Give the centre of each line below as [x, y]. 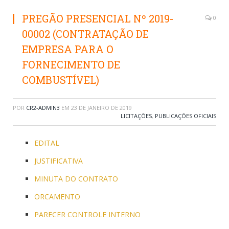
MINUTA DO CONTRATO [76, 179]
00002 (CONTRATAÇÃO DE [85, 34]
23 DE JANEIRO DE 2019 [101, 108]
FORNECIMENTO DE [71, 64]
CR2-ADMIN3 [43, 108]
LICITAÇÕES [136, 116]
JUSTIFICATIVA [59, 161]
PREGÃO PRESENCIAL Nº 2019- [98, 18]
